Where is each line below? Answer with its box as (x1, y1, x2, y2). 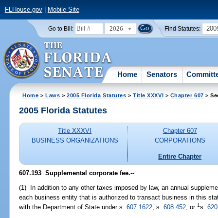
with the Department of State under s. (19, 203, 127, 211)
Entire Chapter (158, 152, 202, 160)
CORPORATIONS (154, 137, 205, 145)
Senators (146, 70, 178, 78)
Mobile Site (47, 6, 79, 14)
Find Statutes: (164, 25, 201, 32)
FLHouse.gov (4, 6, 42, 14)
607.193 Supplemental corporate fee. (19, 169, 131, 177)
